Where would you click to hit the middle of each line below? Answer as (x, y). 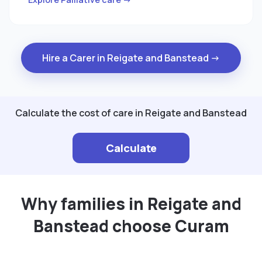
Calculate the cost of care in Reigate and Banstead (131, 113)
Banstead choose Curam (131, 226)
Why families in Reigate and (131, 204)
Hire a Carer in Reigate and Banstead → (131, 58)
